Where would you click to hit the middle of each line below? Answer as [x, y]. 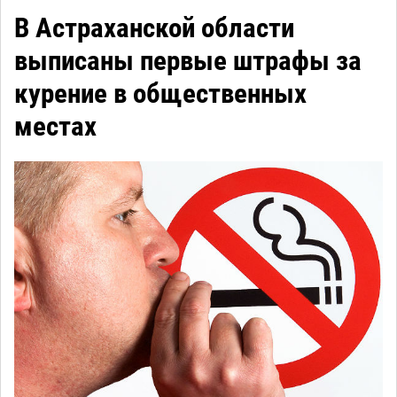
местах [55, 127]
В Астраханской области [154, 28]
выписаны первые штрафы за [188, 61]
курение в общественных [160, 94]
